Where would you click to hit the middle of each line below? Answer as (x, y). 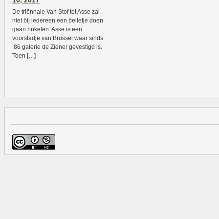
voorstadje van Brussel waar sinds (58, 38)
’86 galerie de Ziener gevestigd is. (57, 47)
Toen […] (24, 56)
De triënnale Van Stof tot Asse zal (56, 12)
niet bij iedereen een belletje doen (58, 21)
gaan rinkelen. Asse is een (47, 29)
